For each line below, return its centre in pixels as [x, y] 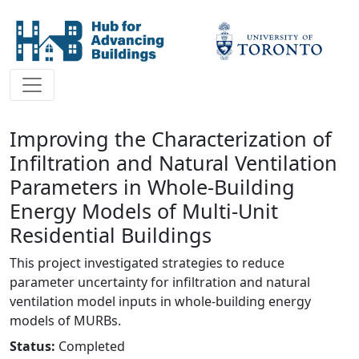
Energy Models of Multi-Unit [144, 211]
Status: [32, 346]
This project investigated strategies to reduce [147, 263]
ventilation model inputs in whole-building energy [160, 301]
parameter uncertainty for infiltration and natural [160, 282]
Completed [92, 346]
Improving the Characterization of [171, 139]
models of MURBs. [65, 321]
